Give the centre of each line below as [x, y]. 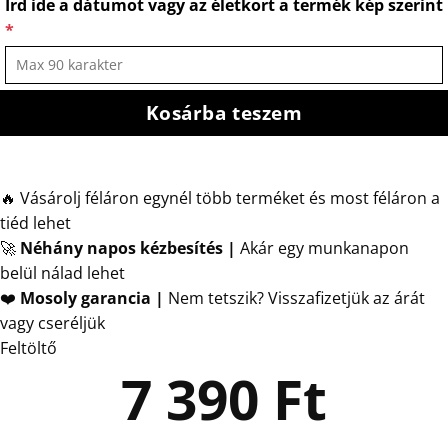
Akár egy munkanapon [322, 248]
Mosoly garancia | [92, 298]
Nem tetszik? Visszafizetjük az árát [294, 298]
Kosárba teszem [224, 112]
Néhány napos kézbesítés [119, 248]
